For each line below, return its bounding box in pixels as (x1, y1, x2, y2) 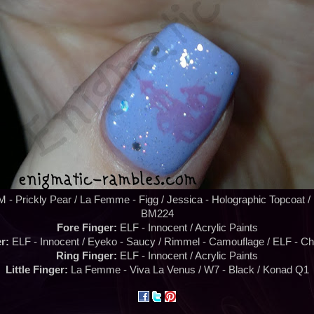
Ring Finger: (56, 250, 117, 262)
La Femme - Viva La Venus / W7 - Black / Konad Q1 (70, 264, 309, 276)
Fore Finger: (56, 222, 117, 234)
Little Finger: (5, 264, 71, 276)
